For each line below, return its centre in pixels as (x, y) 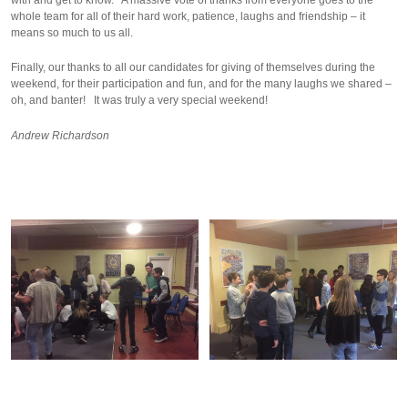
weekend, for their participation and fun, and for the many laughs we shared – (201, 84)
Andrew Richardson (60, 135)
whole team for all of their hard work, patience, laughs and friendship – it (188, 16)
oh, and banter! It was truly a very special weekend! (141, 101)
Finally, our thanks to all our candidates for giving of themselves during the (193, 68)
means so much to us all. (72, 32)
